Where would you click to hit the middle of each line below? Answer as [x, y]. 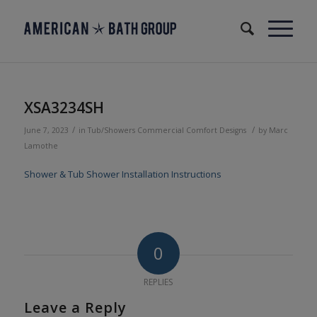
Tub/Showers [111, 130]
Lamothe [41, 146]
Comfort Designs [216, 130]
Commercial [160, 130]
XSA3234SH [64, 108]
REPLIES [158, 282]
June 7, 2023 [46, 130]
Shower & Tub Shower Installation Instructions [122, 174]
